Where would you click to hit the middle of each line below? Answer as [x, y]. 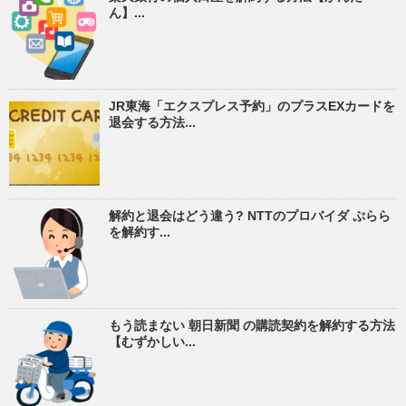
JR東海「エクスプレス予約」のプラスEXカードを [252, 106]
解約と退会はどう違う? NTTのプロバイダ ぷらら [250, 215]
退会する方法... [152, 122]
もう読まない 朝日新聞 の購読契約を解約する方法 [252, 325]
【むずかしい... [152, 341]
